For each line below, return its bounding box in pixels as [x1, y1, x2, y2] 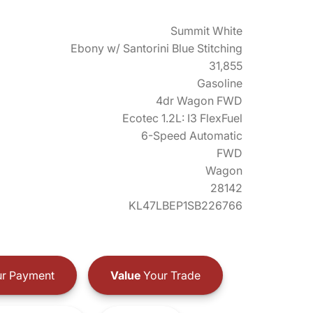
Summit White [170, 24, 242, 38]
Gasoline [197, 76, 242, 90]
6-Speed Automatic [141, 129, 242, 143]
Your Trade [140, 268, 201, 282]
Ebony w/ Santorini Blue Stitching [71, 41, 242, 55]
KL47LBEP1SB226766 [129, 198, 242, 212]
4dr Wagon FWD [156, 94, 242, 108]
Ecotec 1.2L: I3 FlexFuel [122, 111, 242, 125]
